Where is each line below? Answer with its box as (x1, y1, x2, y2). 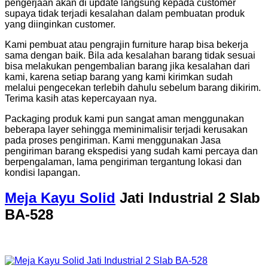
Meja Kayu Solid (5, 190, 115, 206)
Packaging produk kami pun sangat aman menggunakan (5, 113, 244, 124)
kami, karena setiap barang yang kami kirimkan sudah (5, 71, 233, 82)
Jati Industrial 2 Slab (115, 190, 260, 206)
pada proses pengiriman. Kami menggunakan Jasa (5, 135, 221, 145)
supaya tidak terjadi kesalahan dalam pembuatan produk (5, 8, 245, 19)
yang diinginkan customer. (5, 19, 115, 29)
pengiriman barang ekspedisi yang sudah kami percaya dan (5, 145, 258, 156)
